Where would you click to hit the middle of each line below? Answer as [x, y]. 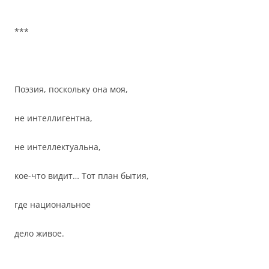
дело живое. [39, 233]
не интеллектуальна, [58, 147]
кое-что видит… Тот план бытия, [82, 176]
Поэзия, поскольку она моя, [71, 89]
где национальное [53, 204]
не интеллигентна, [53, 118]
